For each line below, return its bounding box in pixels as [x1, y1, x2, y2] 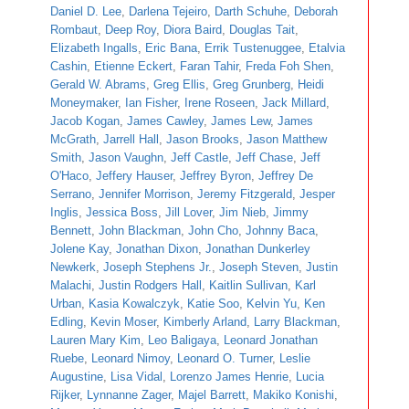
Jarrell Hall [103, 132, 159, 146]
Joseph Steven [219, 260, 299, 274]
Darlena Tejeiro [129, 5, 207, 18]
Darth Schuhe [215, 5, 287, 18]
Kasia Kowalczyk [89, 297, 180, 310]
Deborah [294, 5, 338, 18]
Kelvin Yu [246, 297, 297, 310]
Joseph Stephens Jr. [103, 260, 212, 274]
